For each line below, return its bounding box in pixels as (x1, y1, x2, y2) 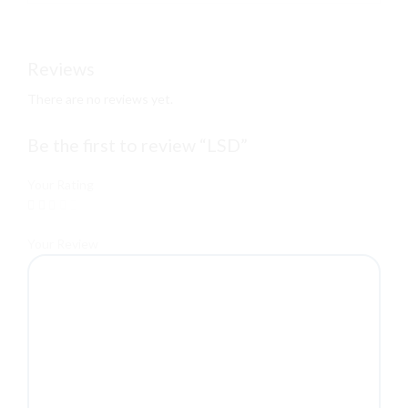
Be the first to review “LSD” (27, 135, 248, 157)
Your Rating (27, 176, 94, 192)
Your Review (27, 235, 98, 251)
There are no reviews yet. (27, 91, 173, 107)
